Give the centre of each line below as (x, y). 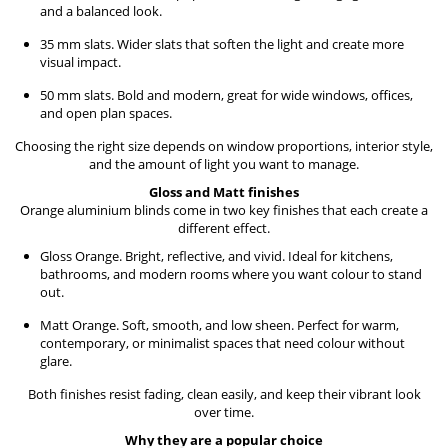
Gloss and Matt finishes (224, 192)
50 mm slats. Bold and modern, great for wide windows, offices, (226, 95)
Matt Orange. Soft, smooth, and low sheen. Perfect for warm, (219, 325)
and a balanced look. (101, 11)
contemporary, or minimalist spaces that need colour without (222, 343)
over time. (224, 412)
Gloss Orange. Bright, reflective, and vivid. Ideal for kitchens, (216, 256)
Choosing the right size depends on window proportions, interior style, (224, 146)
